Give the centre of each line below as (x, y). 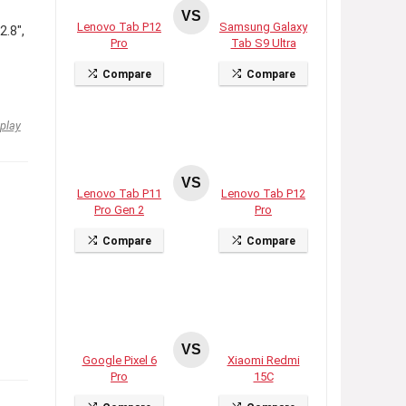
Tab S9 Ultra (263, 43)
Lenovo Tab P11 (119, 194)
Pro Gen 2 (119, 210)
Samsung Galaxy (263, 27)
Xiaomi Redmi (263, 361)
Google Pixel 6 (119, 361)
